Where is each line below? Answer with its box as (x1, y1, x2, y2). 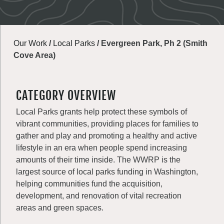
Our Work (13, 39, 47, 47)
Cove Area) (13, 51, 55, 59)
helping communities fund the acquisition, (16, 179, 162, 188)
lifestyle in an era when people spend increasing (16, 143, 187, 152)
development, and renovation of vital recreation (16, 191, 181, 200)
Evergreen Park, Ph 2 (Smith (101, 39, 207, 47)
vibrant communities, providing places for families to (16, 119, 198, 128)
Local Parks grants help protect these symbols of (16, 107, 187, 116)
